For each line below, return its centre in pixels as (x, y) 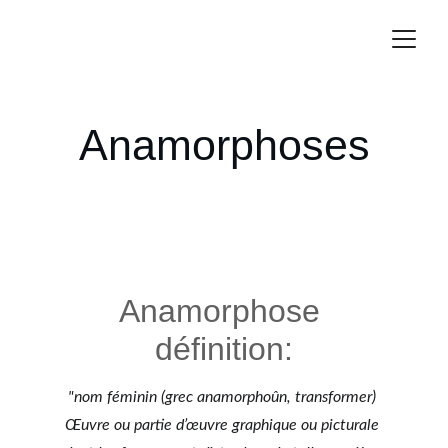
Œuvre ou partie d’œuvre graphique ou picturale (224, 425)
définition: (224, 349)
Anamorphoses (224, 145)
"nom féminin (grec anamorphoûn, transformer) (224, 397)
